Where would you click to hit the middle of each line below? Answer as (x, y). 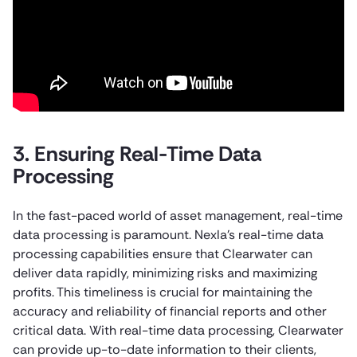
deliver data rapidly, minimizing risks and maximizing (165, 273)
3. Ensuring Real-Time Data (137, 153)
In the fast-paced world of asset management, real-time (178, 215)
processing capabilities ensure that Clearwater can (163, 253)
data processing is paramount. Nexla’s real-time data (168, 234)
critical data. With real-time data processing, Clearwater (178, 330)
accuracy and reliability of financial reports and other (170, 311)
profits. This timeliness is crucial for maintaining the (163, 292)
